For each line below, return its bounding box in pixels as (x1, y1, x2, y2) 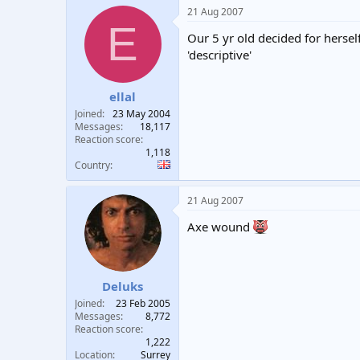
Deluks (102, 277, 143, 294)
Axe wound (187, 219, 253, 235)
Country (75, 158, 110, 172)
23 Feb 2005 (116, 296, 170, 310)
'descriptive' (187, 46, 252, 63)
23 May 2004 (112, 107, 170, 121)
